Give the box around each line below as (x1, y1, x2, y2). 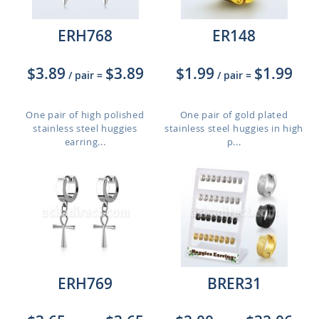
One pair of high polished (26, 108, 145, 121)
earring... (64, 135, 106, 148)
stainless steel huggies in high (164, 122, 304, 135)
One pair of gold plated (179, 108, 288, 121)
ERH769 (58, 273, 113, 293)
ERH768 (58, 26, 113, 46)
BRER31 (206, 273, 261, 293)
